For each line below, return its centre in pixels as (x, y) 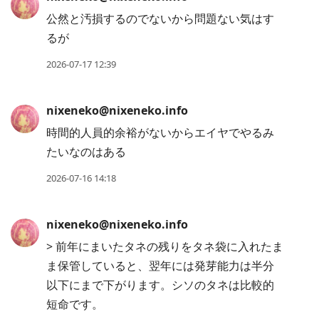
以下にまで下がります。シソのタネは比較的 (160, 285)
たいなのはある (86, 152)
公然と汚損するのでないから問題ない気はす (160, 19)
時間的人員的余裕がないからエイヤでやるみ (160, 133)
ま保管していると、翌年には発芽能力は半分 (160, 266)
